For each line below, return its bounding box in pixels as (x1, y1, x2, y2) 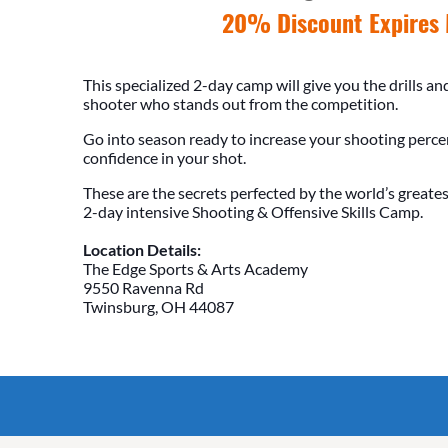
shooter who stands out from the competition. (82, 93, 398, 113)
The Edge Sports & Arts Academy (82, 258, 308, 278)
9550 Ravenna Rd (82, 277, 204, 297)
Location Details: (82, 239, 201, 259)
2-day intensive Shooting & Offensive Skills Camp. (82, 201, 423, 221)
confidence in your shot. (82, 147, 246, 167)
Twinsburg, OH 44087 (82, 296, 234, 316)
